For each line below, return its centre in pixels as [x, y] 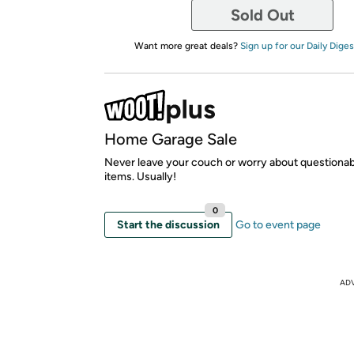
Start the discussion [168, 224]
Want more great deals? [187, 45]
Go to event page [278, 224]
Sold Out [262, 15]
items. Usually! [140, 176]
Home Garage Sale [171, 139]
